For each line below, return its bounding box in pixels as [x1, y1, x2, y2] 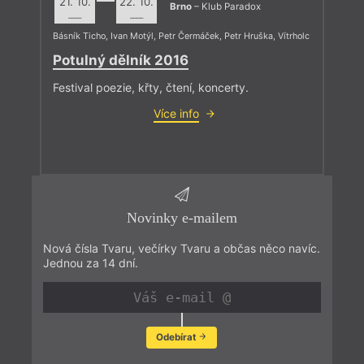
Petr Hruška [224, 31, 273, 42]
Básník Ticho [53, 31, 106, 42]
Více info [154, 106, 199, 120]
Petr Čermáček [158, 31, 219, 42]
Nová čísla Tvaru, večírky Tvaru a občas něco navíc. [42, 241, 320, 256]
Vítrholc [278, 31, 310, 42]
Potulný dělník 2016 [53, 51, 188, 68]
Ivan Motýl [110, 31, 154, 42]
